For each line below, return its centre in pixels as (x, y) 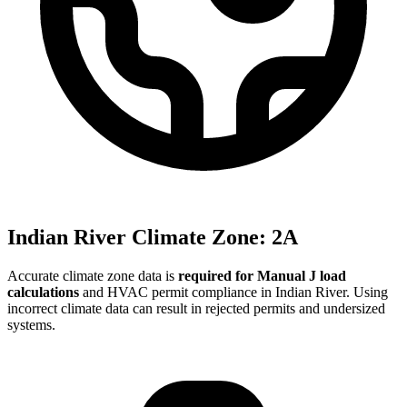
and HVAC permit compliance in (177, 293)
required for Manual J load (262, 276)
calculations (43, 293)
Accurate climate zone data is (93, 276)
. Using (367, 293)
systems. (31, 325)
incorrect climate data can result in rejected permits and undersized (196, 309)
